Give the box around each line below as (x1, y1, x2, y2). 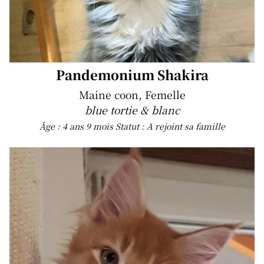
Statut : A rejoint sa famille (115, 120, 225, 132)
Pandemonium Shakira (55, 65, 209, 84)
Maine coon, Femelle (78, 87, 186, 102)
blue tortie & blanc (84, 103, 180, 117)
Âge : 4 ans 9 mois (39, 120, 115, 132)
